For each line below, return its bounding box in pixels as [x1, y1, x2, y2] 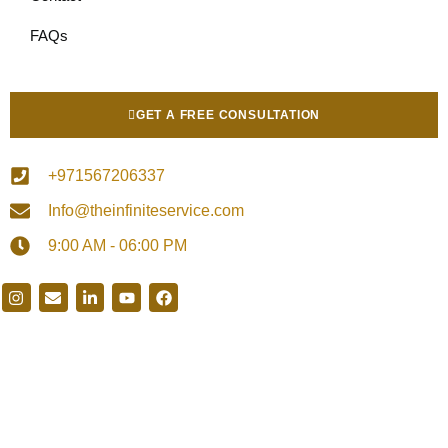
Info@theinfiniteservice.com [48, 202, 244, 220]
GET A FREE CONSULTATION [135, 108, 321, 123]
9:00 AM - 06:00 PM [48, 237, 187, 255]
